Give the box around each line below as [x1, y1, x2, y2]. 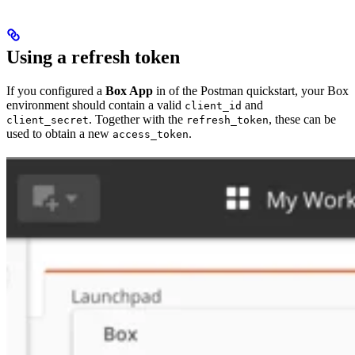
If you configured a [6, 83, 105, 97]
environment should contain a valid [6, 97, 185, 112]
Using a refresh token [6, 46, 180, 67]
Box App [105, 83, 153, 97]
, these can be [269, 112, 336, 126]
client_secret [6, 113, 89, 126]
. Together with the [89, 112, 186, 126]
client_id [185, 99, 242, 112]
